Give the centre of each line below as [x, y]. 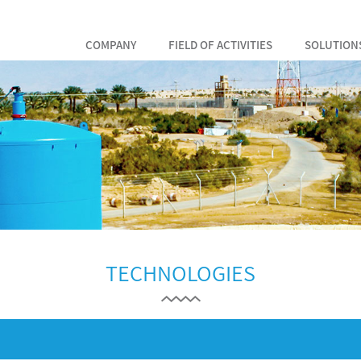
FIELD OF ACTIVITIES [220, 44]
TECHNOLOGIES [180, 272]
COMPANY [110, 44]
